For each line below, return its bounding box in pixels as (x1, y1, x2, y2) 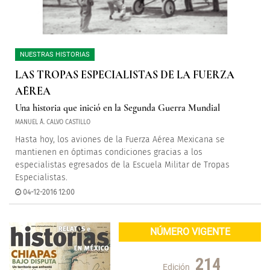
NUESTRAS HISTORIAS (20, 51, 90, 58)
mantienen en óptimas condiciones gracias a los (15, 147, 202, 157)
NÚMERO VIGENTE (149, 226, 230, 237)
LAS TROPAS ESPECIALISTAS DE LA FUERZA (15, 68, 234, 81)
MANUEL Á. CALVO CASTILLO (15, 119, 90, 126)
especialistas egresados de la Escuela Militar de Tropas (15, 160, 230, 170)
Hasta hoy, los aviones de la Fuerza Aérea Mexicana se (15, 134, 225, 145)
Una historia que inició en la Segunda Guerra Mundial (15, 102, 220, 114)
